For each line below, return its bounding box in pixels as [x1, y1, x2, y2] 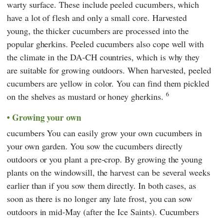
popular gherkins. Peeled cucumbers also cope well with [7, 37, 204, 50]
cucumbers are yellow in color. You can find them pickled [7, 77, 209, 89]
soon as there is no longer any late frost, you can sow [7, 193, 193, 205]
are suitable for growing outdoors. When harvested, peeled [7, 64, 211, 76]
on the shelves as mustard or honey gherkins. [7, 90, 166, 102]
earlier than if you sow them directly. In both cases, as [7, 180, 196, 192]
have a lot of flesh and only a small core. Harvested [7, 11, 187, 23]
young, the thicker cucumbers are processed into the [7, 24, 189, 36]
